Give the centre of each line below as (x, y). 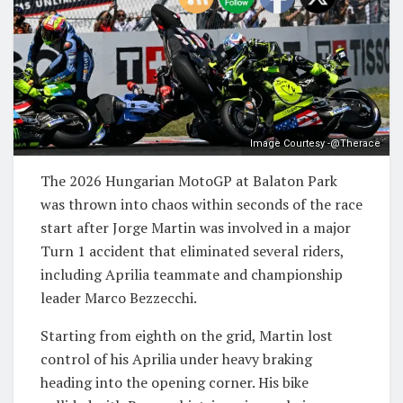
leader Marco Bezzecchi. (119, 297)
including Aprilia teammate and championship (192, 274)
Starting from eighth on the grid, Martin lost (187, 335)
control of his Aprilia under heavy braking (176, 358)
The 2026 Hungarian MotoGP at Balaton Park (189, 180)
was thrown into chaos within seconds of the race (201, 204)
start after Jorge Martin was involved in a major (196, 227)
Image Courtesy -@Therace (315, 143)
